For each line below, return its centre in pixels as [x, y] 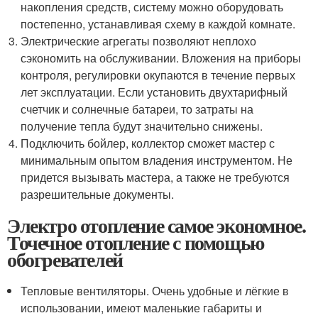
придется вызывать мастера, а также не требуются [155, 177]
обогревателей [65, 260]
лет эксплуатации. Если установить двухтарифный [154, 92]
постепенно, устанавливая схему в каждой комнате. [158, 24]
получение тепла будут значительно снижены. [142, 126]
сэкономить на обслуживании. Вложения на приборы [161, 58]
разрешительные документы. [98, 194]
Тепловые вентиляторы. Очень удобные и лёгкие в [155, 291]
